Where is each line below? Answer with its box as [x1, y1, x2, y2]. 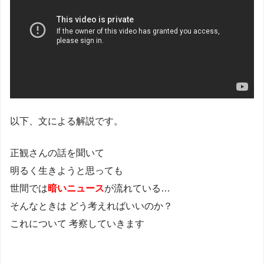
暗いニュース [48, 183, 104, 194]
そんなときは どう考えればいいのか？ [10, 201, 173, 212]
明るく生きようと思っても [10, 166, 123, 176]
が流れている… [104, 183, 170, 194]
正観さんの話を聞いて [10, 148, 104, 159]
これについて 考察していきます [10, 219, 144, 229]
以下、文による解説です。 [10, 116, 123, 127]
